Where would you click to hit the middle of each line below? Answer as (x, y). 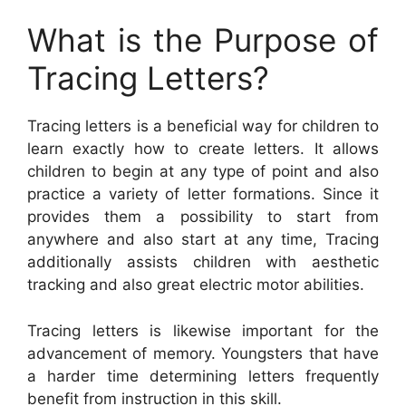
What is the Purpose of (203, 40)
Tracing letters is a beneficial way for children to (203, 126)
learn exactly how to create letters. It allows (203, 149)
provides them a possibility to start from (203, 217)
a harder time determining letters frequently (203, 376)
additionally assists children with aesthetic (203, 262)
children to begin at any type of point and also (203, 172)
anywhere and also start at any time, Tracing (203, 240)
